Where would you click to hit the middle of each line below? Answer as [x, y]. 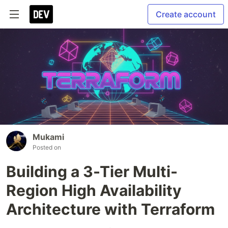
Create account [186, 14]
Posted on [47, 147]
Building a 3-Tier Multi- [92, 171]
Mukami [48, 137]
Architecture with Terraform [110, 209]
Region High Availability [94, 190]
